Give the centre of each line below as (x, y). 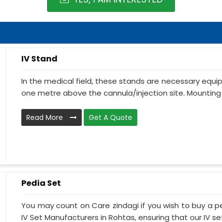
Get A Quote (111, 118)
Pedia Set (41, 183)
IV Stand (39, 59)
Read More (46, 118)
